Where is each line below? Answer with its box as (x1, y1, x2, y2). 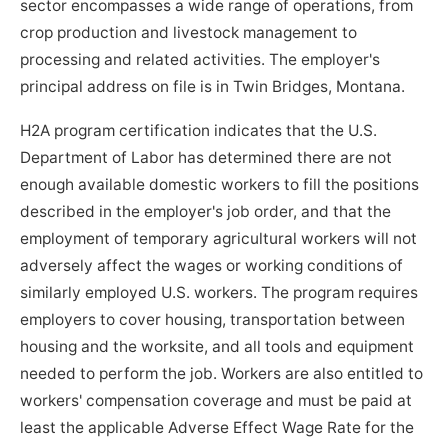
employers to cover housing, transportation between (20, 310, 406, 330)
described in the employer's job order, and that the (20, 202, 392, 222)
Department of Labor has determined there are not (20, 148, 393, 168)
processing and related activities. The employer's (20, 50, 381, 70)
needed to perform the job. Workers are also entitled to (20, 364, 424, 384)
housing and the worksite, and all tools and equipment (20, 337, 415, 357)
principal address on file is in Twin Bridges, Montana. (20, 77, 406, 97)
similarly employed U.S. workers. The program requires (20, 283, 419, 303)
